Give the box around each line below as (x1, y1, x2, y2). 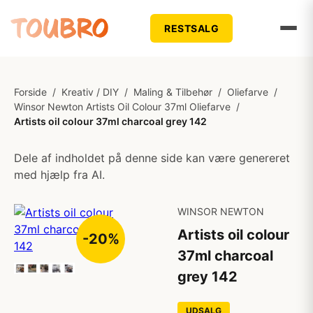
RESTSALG (164, 22, 219, 34)
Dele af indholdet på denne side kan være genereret (14, 151, 290, 165)
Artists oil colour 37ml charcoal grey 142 (14, 115, 207, 127)
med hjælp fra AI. (14, 168, 105, 182)
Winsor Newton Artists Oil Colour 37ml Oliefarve (14, 101, 231, 112)
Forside (14, 86, 47, 98)
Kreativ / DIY (61, 86, 119, 98)
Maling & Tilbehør (133, 86, 212, 98)
